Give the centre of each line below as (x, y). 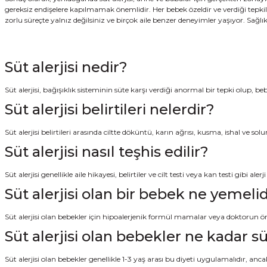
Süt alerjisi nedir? (66, 67)
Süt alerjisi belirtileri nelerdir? (110, 109)
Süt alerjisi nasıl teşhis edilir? (107, 151)
